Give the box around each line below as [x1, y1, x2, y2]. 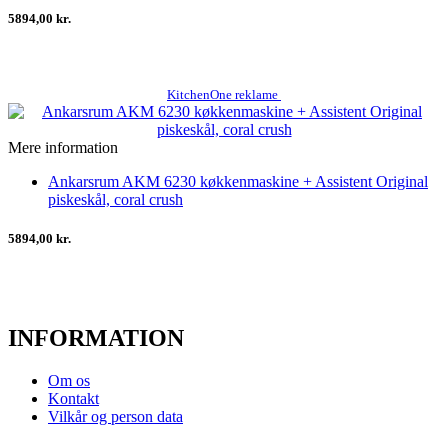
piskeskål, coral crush [48, 190, 183, 208]
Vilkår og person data [48, 407, 183, 425]
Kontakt [48, 389, 99, 407]
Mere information [8, 138, 118, 156]
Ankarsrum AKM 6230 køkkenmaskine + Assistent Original [48, 172, 428, 190]
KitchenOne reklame [167, 86, 281, 102]
